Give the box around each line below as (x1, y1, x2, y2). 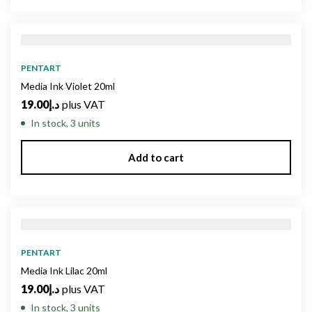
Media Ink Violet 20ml (21, 80, 115, 93)
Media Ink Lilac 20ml (21, 264, 107, 276)
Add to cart (128, 151, 184, 164)
